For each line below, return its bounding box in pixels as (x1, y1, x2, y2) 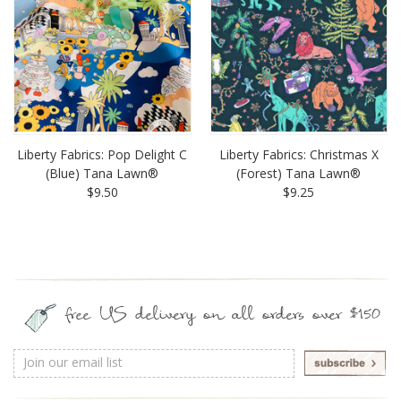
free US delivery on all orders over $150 (65, 309, 380, 325)
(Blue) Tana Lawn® (46, 165, 159, 183)
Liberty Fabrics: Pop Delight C (17, 146, 188, 164)
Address (13, 366, 60, 384)
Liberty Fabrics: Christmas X (218, 146, 379, 164)
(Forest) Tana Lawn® (236, 165, 362, 183)
